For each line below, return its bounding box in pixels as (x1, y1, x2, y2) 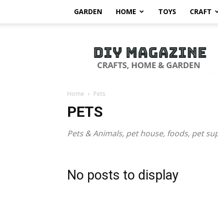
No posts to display (67, 167, 179, 183)
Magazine (92, 45, 123, 54)
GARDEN (74, 7, 102, 16)
